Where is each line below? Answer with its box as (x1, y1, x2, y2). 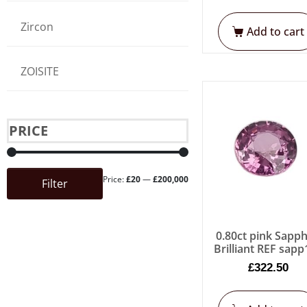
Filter (42, 176, 68, 192)
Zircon (21, 19, 53, 34)
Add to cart (247, 23, 305, 39)
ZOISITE (21, 64, 59, 79)
